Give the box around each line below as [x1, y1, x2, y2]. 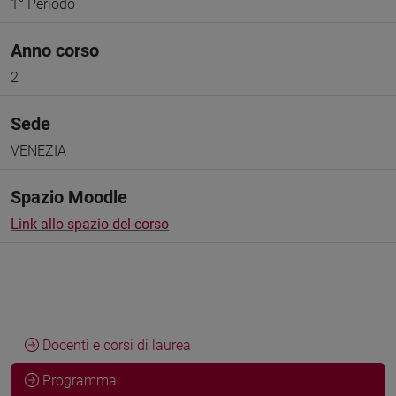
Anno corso [11, 40, 99, 61]
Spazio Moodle [11, 187, 127, 208]
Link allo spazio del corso [11, 216, 169, 232]
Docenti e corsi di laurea [39, 337, 191, 354]
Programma [39, 372, 117, 389]
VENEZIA [11, 142, 66, 159]
